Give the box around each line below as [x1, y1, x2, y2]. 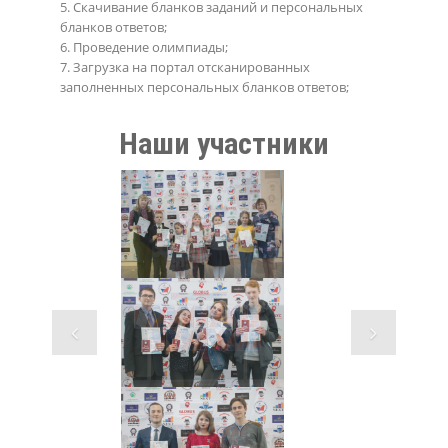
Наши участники [119, 125, 329, 161]
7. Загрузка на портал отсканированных [60, 57, 311, 76]
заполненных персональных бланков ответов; [60, 77, 350, 96]
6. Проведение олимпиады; [60, 37, 229, 56]
